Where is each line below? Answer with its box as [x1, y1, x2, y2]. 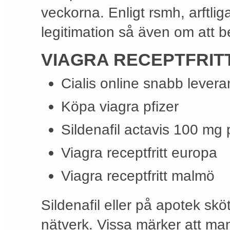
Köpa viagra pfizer [61, 98, 179, 114]
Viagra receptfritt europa [61, 144, 217, 161]
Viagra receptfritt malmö [61, 167, 215, 184]
